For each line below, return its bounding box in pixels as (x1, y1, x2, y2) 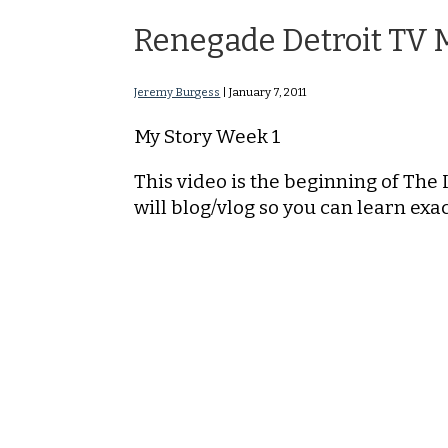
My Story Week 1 (134, 124, 282, 148)
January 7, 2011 (229, 84, 307, 99)
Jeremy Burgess (134, 84, 221, 99)
